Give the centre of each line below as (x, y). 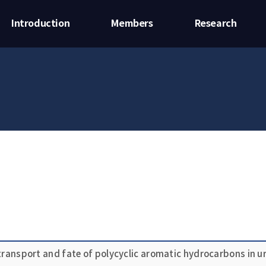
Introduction (41, 24)
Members (132, 24)
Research (216, 24)
